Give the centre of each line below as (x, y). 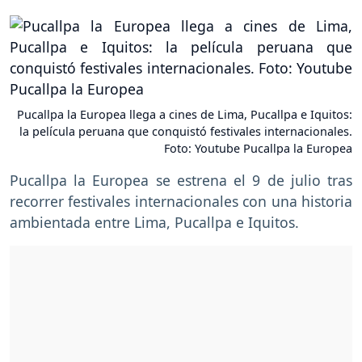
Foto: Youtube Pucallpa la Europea (258, 149)
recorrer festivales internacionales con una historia (181, 202)
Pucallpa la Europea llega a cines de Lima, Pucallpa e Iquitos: (185, 115)
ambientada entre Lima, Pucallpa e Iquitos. (154, 223)
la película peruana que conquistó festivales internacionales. (186, 132)
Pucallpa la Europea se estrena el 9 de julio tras (181, 181)
